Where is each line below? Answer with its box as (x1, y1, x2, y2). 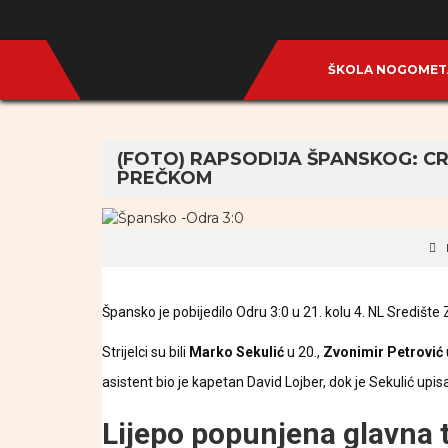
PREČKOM (117, 167, 213, 189)
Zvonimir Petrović (323, 344, 443, 360)
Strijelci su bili (102, 344, 189, 360)
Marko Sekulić (189, 344, 284, 360)
